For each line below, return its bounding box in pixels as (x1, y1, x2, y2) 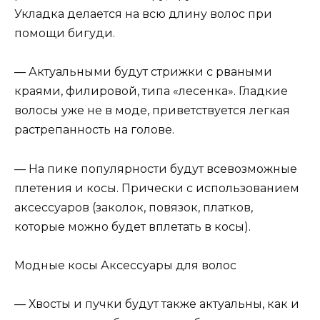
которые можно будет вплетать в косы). (14, 219, 251, 234)
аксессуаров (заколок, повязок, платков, (14, 200, 253, 214)
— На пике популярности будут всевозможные (14, 161, 297, 176)
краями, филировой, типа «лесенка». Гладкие (14, 84, 288, 99)
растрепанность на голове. (14, 123, 174, 137)
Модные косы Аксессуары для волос (14, 258, 236, 272)
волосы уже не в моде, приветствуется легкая (14, 104, 290, 118)
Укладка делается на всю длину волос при (14, 7, 272, 21)
